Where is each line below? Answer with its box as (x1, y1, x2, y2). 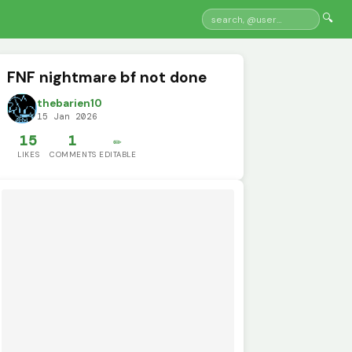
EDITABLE (98, 149, 137, 160)
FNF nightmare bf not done (7, 67, 207, 87)
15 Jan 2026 (37, 111, 98, 123)
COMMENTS (49, 149, 97, 160)
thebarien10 (37, 97, 103, 111)
